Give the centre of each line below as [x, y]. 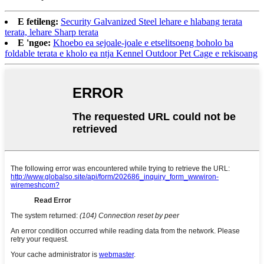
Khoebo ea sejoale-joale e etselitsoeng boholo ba [143, 43]
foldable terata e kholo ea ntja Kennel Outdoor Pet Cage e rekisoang [131, 54]
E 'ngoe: [34, 43]
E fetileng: [38, 22]
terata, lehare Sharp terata [52, 32]
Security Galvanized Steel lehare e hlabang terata [151, 22]
